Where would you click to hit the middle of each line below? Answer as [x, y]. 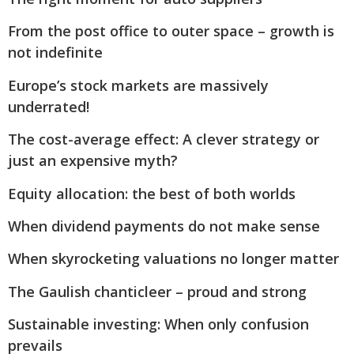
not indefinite [55, 53]
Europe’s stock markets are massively [138, 85]
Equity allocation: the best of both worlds [152, 193]
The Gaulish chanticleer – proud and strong [157, 291]
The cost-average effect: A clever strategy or [164, 139]
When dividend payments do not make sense [164, 226]
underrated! [49, 106]
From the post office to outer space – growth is [171, 31]
